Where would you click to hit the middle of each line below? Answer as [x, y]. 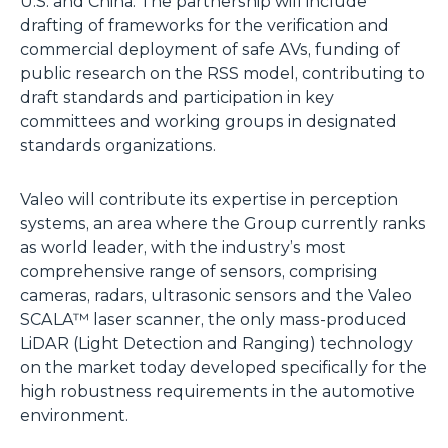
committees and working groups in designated [208, 121]
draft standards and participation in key [177, 97]
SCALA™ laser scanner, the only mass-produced [213, 319]
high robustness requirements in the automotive [217, 391]
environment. [74, 415]
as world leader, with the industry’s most [183, 247]
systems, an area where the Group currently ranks [223, 223]
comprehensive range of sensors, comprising [199, 271]
